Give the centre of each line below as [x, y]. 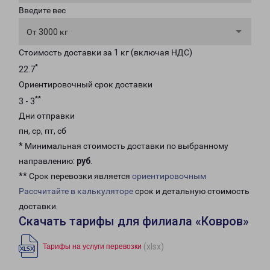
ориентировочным [169, 176]
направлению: [48, 161]
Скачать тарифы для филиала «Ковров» [134, 221]
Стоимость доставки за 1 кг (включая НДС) [105, 52]
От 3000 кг [47, 32]
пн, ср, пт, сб [42, 131]
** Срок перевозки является [75, 176]
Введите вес [42, 10]
